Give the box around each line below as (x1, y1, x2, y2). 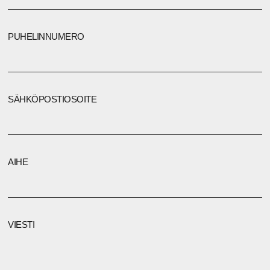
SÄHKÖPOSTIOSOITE (8, 94, 97, 105)
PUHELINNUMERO (8, 31, 84, 42)
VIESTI (8, 219, 35, 230)
